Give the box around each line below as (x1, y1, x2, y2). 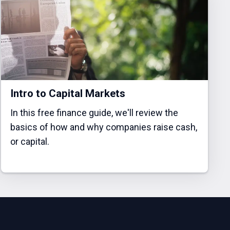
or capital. (10, 136, 49, 147)
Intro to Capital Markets (10, 87, 125, 100)
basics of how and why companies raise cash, (10, 122, 197, 133)
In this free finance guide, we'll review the (10, 107, 178, 119)
